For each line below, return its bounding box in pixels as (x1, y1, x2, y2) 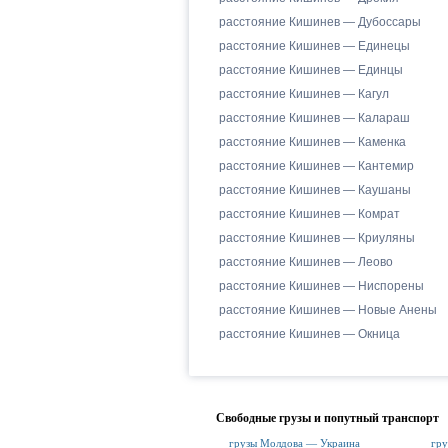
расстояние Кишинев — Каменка (218, 135, 406, 149)
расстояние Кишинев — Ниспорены (218, 279, 424, 293)
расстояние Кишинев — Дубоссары (218, 15, 421, 29)
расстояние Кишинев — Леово (218, 255, 393, 269)
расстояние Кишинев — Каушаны (218, 183, 411, 197)
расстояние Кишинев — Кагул (218, 87, 389, 101)
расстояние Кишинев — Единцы (218, 63, 403, 77)
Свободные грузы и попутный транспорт (215, 411, 439, 425)
